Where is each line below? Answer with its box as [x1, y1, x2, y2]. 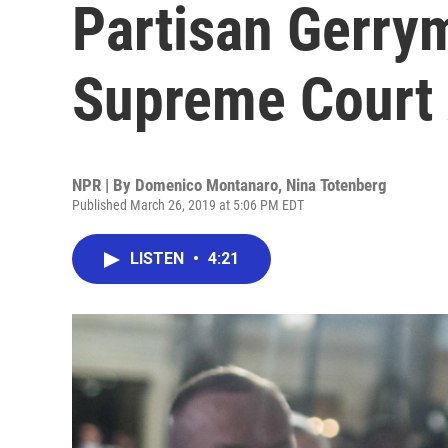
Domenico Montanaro [135, 175, 278, 195]
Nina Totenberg [286, 175, 387, 195]
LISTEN [130, 249, 188, 268]
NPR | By [72, 175, 135, 195]
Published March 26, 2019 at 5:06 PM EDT [72, 197, 304, 213]
